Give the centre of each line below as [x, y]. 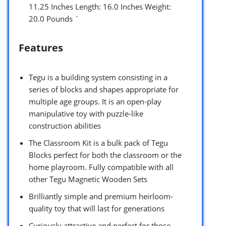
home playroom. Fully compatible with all [101, 167]
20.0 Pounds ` [54, 19]
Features [41, 48]
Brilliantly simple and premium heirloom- [101, 196]
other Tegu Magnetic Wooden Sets [88, 179]
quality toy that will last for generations [97, 209]
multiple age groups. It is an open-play [95, 102]
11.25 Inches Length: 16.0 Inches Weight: [100, 7]
